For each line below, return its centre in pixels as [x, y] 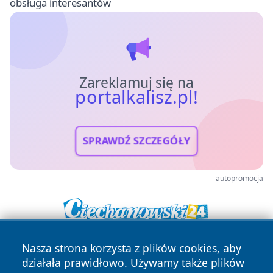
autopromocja [239, 178]
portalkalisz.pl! [136, 97]
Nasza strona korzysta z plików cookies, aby [132, 248]
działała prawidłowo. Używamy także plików [133, 263]
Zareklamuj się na [136, 82]
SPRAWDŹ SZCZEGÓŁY [136, 141]
